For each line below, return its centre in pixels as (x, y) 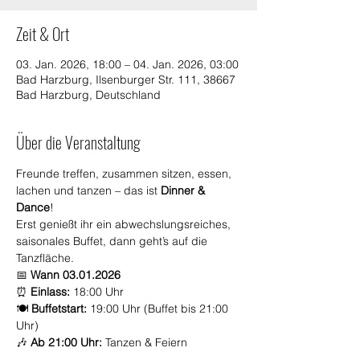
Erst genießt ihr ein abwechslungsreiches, (125, 224)
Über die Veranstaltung (78, 142)
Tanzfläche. (45, 258)
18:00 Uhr (97, 291)
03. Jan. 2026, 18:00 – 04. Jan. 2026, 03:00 (127, 64)
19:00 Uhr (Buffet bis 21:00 (159, 308)
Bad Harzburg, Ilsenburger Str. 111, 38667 (126, 79)
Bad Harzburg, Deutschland (88, 94)
